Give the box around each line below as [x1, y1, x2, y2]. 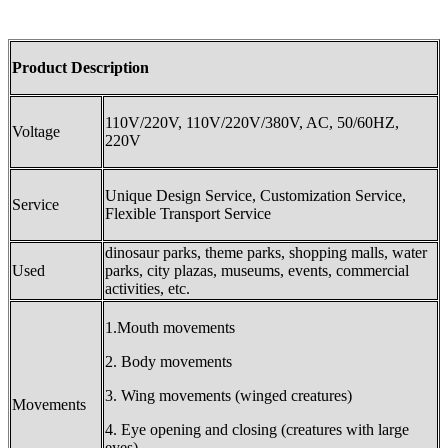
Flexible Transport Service [105, 204, 271, 222]
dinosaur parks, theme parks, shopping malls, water [105, 243, 427, 261]
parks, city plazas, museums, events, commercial [105, 261, 409, 279]
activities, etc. [105, 279, 190, 297]
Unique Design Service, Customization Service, [105, 186, 406, 204]
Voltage [12, 122, 60, 140]
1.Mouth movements [105, 318, 235, 336]
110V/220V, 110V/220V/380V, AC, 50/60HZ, [105, 113, 399, 131]
